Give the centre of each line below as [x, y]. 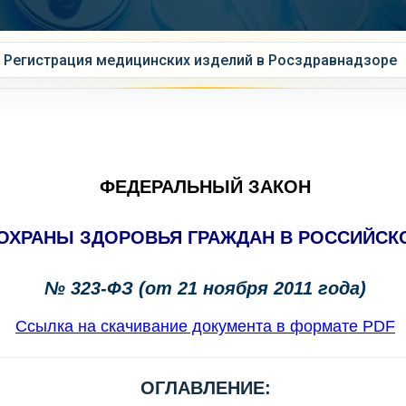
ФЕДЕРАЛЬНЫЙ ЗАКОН [205, 187]
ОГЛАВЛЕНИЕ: [205, 388]
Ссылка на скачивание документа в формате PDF [205, 326]
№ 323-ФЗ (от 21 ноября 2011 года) [205, 288]
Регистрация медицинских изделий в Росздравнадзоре [200, 60]
